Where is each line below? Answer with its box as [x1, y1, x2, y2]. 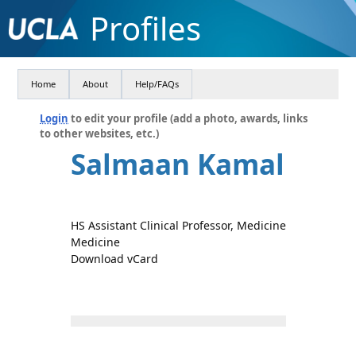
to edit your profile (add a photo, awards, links [68, 111, 308, 126]
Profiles [89, 6, 201, 50]
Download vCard [70, 251, 158, 266]
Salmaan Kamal [70, 145, 284, 183]
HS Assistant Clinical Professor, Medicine [70, 218, 286, 233]
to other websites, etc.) [40, 126, 160, 141]
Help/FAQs [135, 78, 180, 90]
